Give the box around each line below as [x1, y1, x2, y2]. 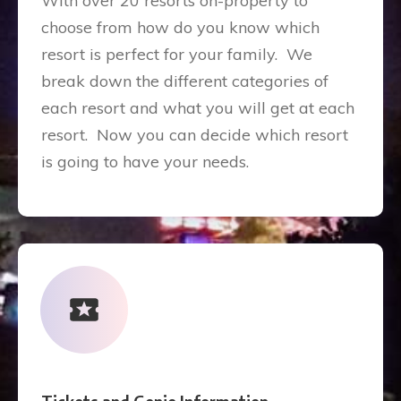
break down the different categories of [41, 71, 328, 91]
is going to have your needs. [41, 151, 258, 172]
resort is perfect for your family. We [41, 44, 312, 64]
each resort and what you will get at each [41, 98, 354, 118]
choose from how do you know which [41, 17, 320, 38]
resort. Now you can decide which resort [41, 124, 348, 145]
